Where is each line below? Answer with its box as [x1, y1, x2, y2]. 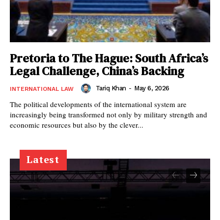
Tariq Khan [95, 84, 126, 92]
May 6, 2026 [134, 84, 169, 92]
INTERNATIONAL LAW [10, 85, 74, 92]
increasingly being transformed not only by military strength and [10, 109, 207, 119]
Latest [27, 152, 59, 166]
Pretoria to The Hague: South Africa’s [10, 50, 208, 66]
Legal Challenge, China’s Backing [10, 62, 184, 79]
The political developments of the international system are [10, 99, 187, 109]
